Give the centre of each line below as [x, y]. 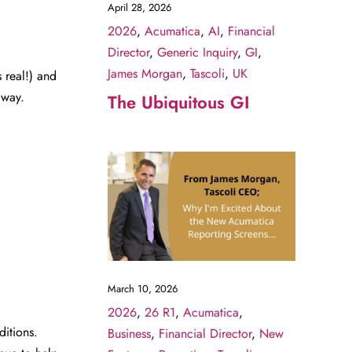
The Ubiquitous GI [178, 102]
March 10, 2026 [142, 289]
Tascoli [207, 73]
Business [129, 334]
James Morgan [145, 73]
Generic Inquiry [197, 52]
